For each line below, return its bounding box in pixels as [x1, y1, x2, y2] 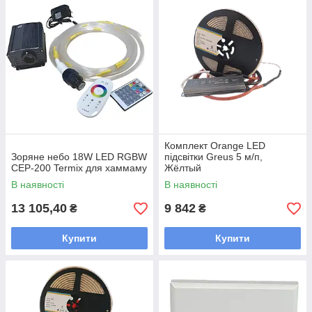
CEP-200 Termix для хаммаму [11, 162, 147, 173]
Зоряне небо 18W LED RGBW [11, 151, 147, 162]
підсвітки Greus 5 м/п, [164, 151, 263, 162]
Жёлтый [164, 162, 201, 173]
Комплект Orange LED [164, 140, 265, 151]
